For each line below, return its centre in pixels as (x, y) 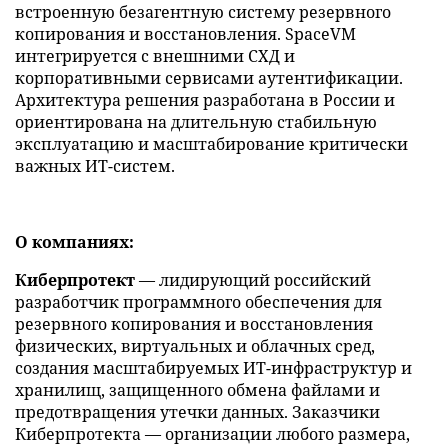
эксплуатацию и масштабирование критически (211, 144)
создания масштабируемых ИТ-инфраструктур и (213, 368)
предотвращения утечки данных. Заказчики (197, 412)
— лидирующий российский (253, 280)
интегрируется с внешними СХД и (155, 56)
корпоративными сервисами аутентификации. (209, 78)
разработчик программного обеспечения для (198, 302)
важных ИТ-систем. (95, 166)
